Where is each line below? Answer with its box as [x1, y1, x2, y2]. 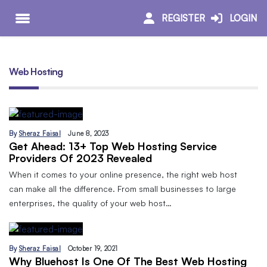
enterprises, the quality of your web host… [9, 198, 172, 209]
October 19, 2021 [67, 244, 118, 253]
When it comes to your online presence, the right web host [9, 169, 237, 180]
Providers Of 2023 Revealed [9, 151, 152, 165]
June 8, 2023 [67, 129, 109, 138]
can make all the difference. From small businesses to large [9, 184, 236, 194]
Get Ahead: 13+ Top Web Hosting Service [9, 139, 217, 153]
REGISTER [161, 12, 205, 24]
